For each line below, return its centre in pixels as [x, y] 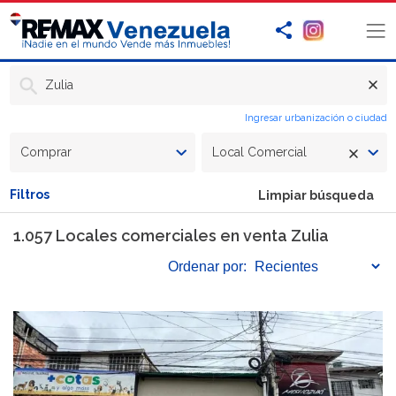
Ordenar [194, 266]
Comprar [46, 152]
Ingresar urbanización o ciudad [316, 118]
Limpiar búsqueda [316, 196]
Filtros [29, 195]
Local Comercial [259, 152]
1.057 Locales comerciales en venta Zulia [171, 236]
